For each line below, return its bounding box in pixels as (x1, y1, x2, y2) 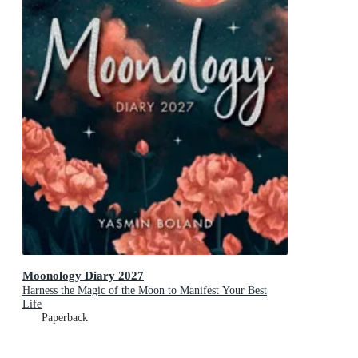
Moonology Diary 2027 (22, 268, 144, 283)
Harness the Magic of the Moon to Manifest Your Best (22, 284, 267, 297)
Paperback (42, 312, 88, 324)
